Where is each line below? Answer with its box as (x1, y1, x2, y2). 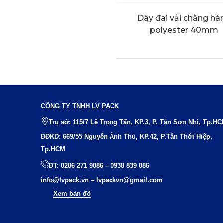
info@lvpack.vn (41, 176, 89, 184)
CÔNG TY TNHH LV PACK (41, 102, 119, 110)
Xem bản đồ (53, 189, 91, 197)
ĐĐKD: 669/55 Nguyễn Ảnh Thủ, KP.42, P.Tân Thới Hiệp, (41, 132, 212, 140)
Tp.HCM (41, 145, 65, 153)
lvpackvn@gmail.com (96, 176, 163, 184)
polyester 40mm (149, 25, 218, 35)
